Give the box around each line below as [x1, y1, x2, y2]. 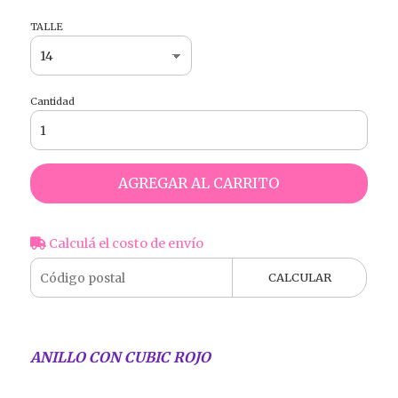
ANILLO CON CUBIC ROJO [29, 348, 211, 367]
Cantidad [29, 95, 75, 108]
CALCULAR [267, 270, 331, 285]
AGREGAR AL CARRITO [118, 174, 280, 193]
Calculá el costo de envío [45, 235, 203, 252]
